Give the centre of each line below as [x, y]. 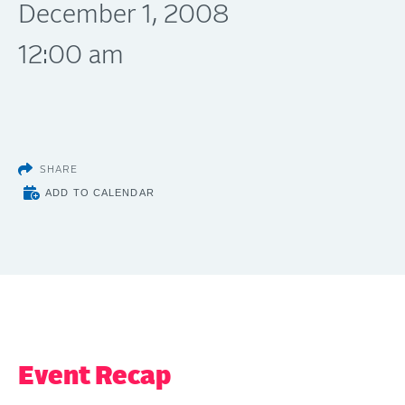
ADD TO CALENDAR [100, 193]
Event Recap [94, 377]
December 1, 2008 [124, 15]
